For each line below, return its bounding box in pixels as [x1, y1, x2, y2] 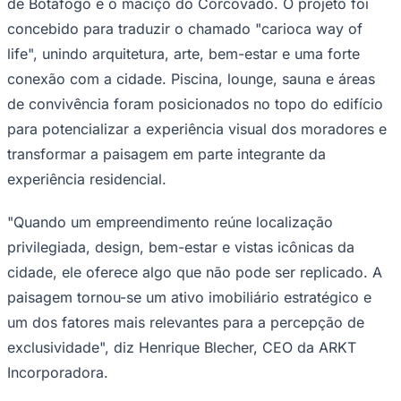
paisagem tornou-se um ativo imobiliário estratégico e [7, 287, 371, 306]
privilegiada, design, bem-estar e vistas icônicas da [7, 237, 354, 256]
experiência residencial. [7, 169, 166, 188]
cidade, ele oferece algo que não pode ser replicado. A [7, 262, 382, 281]
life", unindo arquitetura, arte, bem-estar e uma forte [7, 44, 360, 63]
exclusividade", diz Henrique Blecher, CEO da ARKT [7, 337, 356, 356]
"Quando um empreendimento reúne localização [7, 212, 333, 231]
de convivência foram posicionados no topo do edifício [7, 94, 383, 113]
